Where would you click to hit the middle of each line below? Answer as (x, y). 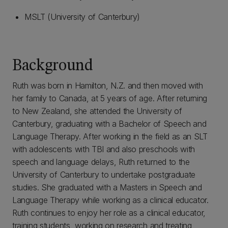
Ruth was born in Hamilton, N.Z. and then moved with (108, 85)
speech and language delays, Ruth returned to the (101, 162)
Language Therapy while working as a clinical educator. (110, 200)
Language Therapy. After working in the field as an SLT (110, 136)
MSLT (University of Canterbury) (82, 17)
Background (53, 66)
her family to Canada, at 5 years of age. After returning (110, 98)
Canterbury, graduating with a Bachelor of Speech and (109, 124)
